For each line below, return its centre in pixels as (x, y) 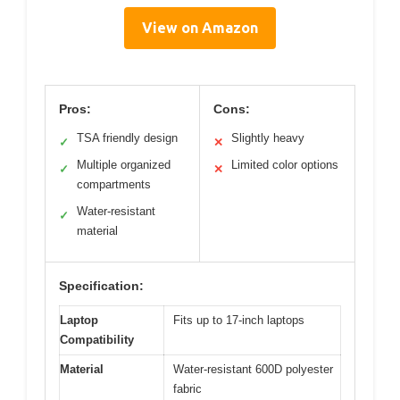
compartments (114, 185)
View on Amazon (200, 28)
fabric (187, 389)
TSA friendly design (127, 138)
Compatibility (97, 340)
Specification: (101, 286)
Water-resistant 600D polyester (253, 370)
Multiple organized (124, 165)
